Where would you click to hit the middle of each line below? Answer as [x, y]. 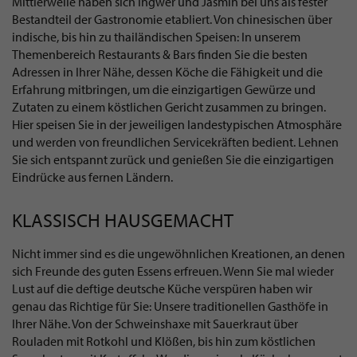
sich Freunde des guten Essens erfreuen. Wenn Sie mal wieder [173, 271]
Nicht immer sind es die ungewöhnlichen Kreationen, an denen [178, 253]
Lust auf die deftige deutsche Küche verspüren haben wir [162, 288]
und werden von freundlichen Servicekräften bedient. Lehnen [175, 142]
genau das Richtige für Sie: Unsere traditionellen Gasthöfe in [170, 306]
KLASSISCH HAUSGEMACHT [123, 220]
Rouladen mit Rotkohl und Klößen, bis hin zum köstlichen [164, 341]
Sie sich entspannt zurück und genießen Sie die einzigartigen [173, 160]
